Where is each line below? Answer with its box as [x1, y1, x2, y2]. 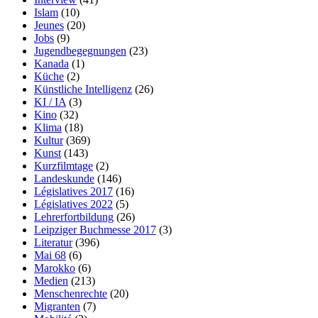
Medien [34, 274, 68, 287]
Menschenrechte [34, 287, 107, 300]
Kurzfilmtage [34, 159, 93, 172]
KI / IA [34, 95, 66, 108]
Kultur [34, 133, 63, 146]
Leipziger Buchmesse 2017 [34, 223, 156, 236]
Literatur [34, 236, 72, 248]
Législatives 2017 [34, 185, 113, 197]
